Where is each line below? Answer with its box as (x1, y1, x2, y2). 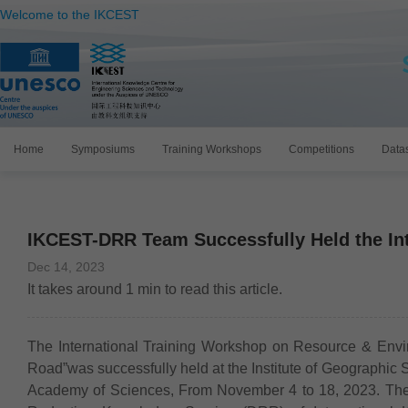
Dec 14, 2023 (27, 260, 105, 274)
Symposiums (71, 143, 135, 156)
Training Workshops (162, 143, 261, 156)
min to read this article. (134, 281, 282, 297)
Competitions (289, 143, 354, 156)
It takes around (27, 281, 126, 297)
